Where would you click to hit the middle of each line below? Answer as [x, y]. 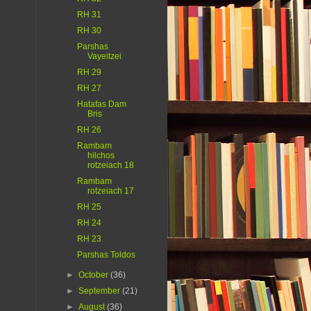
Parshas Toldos [106, 255]
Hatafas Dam [101, 104]
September [101, 291]
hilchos [101, 156]
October [95, 275]
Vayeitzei [104, 57]
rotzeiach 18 [110, 166]
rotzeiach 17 [110, 191]
